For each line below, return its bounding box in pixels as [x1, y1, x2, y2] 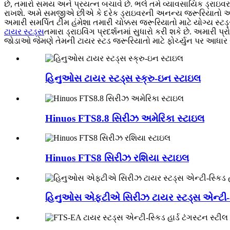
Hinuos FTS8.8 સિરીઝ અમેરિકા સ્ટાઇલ [45, 112, 204, 124]
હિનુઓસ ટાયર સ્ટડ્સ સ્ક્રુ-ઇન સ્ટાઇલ [45, 73, 201, 84]
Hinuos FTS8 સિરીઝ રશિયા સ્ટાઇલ [45, 152, 189, 163]
